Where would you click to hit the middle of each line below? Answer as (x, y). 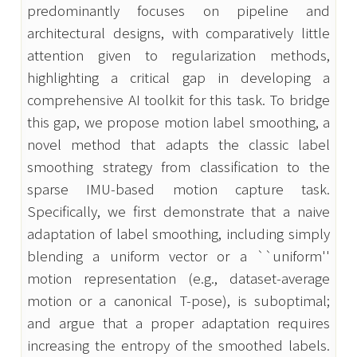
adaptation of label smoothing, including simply (178, 233)
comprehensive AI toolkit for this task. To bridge (178, 99)
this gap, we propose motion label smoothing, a (178, 121)
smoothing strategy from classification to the (178, 166)
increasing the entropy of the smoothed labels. (178, 344)
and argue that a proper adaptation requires (178, 322)
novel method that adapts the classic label (178, 143)
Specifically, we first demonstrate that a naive (178, 210)
